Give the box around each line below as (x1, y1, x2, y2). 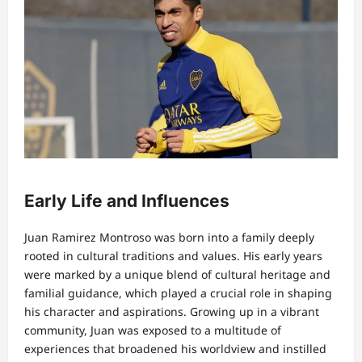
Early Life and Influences (24, 191, 229, 212)
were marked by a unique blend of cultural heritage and (24, 266, 330, 282)
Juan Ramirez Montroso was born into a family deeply (24, 229, 314, 245)
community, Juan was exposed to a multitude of (24, 322, 281, 338)
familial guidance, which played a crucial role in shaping (24, 284, 332, 301)
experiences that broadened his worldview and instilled (24, 340, 326, 356)
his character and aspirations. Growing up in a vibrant (24, 303, 319, 319)
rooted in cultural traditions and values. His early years (24, 247, 322, 263)
